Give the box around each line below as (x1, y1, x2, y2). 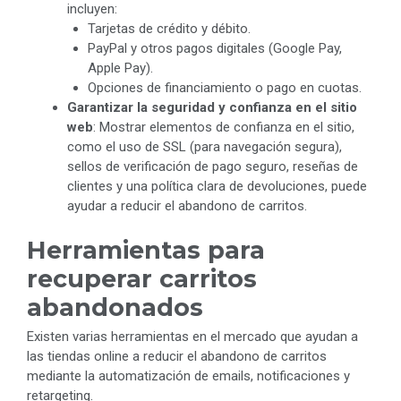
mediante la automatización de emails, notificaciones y (27, 367, 350, 384)
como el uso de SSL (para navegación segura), (67, 139, 342, 156)
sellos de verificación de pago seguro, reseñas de (67, 158, 358, 175)
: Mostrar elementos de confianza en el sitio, (93, 119, 354, 136)
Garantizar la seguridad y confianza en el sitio (67, 99, 357, 116)
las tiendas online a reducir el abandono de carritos (27, 347, 327, 364)
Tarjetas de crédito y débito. (87, 21, 251, 38)
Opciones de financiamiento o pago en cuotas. (87, 80, 362, 97)
